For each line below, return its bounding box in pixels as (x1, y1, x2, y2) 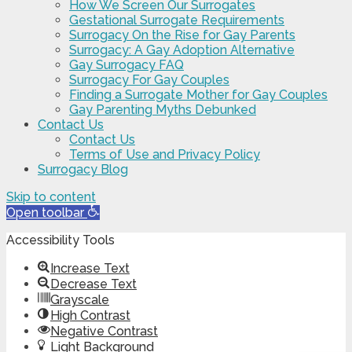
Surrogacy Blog (38, 162, 128, 178)
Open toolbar (6, 205, 84, 221)
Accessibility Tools (6, 233, 115, 248)
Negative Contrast (50, 324, 158, 339)
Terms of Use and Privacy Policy (69, 147, 260, 163)
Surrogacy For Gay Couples (69, 72, 229, 88)
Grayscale (50, 292, 109, 308)
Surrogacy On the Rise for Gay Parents (69, 27, 295, 43)
